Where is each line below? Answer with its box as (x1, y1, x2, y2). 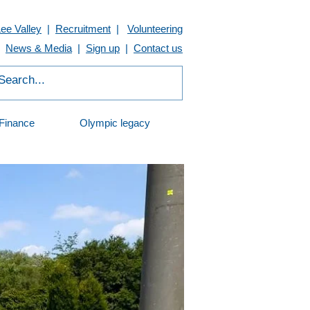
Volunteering (127, 23, 183, 35)
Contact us (134, 42, 183, 54)
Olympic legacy (80, 117, 150, 129)
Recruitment (55, 23, 111, 35)
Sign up (86, 42, 120, 54)
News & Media (6, 42, 72, 54)
